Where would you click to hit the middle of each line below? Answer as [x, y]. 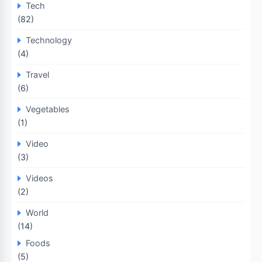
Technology [49, 40]
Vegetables [48, 109]
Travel [37, 75]
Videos [39, 178]
